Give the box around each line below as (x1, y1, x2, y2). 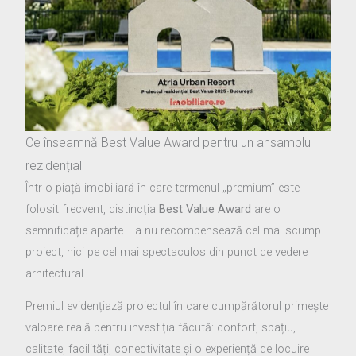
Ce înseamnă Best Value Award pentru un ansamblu (25, 134, 311, 150)
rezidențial (25, 157, 83, 173)
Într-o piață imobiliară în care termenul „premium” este (25, 180, 300, 195)
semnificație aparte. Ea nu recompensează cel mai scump (25, 222, 322, 238)
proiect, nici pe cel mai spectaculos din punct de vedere (25, 244, 308, 259)
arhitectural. (25, 265, 87, 281)
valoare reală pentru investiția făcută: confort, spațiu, (25, 320, 296, 335)
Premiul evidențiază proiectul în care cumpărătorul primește (25, 299, 329, 314)
